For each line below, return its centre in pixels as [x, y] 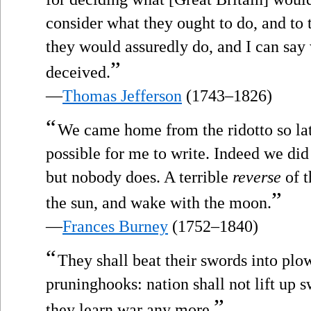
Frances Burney [115, 226]
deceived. [78, 72]
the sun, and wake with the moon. [159, 202]
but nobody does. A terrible [139, 177]
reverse [257, 177]
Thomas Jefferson [122, 95]
